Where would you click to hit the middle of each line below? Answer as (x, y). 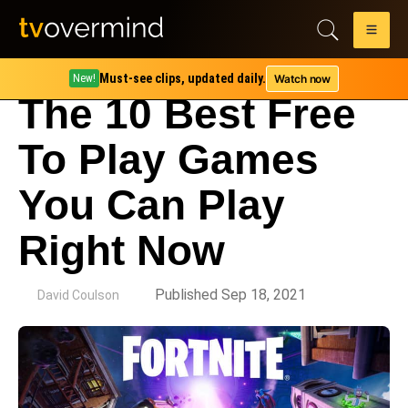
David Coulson (78, 295)
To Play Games (168, 159)
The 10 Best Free (187, 114)
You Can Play (152, 205)
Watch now (302, 78)
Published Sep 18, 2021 (230, 295)
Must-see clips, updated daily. (183, 78)
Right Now (122, 250)
